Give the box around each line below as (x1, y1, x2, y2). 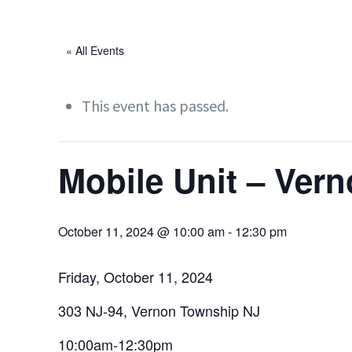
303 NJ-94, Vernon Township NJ (58, 300, 261, 321)
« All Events (66, 42, 125, 58)
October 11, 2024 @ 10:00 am (58, 222, 225, 240)
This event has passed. (82, 96, 229, 115)
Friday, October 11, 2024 (58, 266, 214, 287)
